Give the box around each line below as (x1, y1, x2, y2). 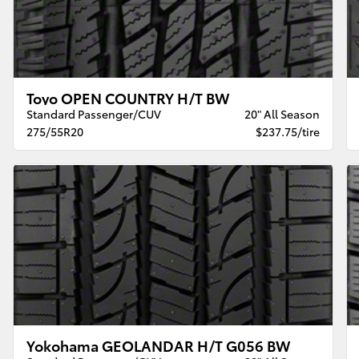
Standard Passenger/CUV (26, 106, 162, 123)
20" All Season (244, 106, 320, 123)
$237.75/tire (255, 123, 320, 140)
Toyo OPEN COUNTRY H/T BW (26, 87, 230, 108)
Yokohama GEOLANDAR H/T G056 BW (26, 334, 291, 355)
